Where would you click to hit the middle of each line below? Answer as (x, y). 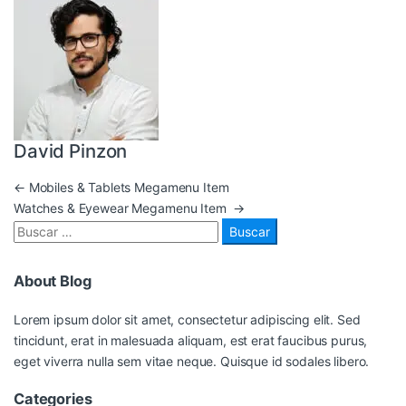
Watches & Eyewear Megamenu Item (124, 208)
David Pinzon (71, 150)
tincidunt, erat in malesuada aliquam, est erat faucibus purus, (191, 340)
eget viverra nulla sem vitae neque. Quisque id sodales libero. (192, 361)
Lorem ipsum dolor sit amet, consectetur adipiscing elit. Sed (187, 319)
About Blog (53, 281)
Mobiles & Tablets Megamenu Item (127, 187)
